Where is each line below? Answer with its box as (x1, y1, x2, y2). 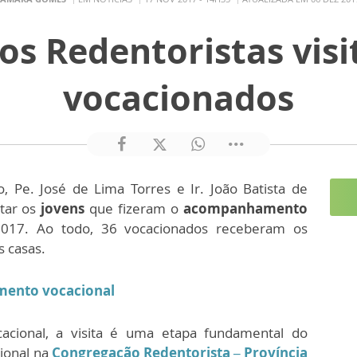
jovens (41, 199, 85, 218)
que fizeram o (84, 199, 184, 218)
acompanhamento (183, 199, 308, 218)
